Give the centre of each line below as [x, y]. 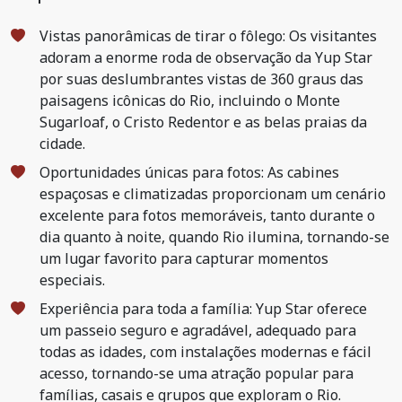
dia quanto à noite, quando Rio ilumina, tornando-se [214, 237]
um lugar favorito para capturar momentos [184, 258]
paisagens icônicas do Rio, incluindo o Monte [190, 100]
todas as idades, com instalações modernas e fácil [205, 352]
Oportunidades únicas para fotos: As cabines [189, 172]
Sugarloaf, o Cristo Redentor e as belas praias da [203, 122]
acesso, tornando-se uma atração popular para [197, 373]
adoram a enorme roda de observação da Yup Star [206, 57]
